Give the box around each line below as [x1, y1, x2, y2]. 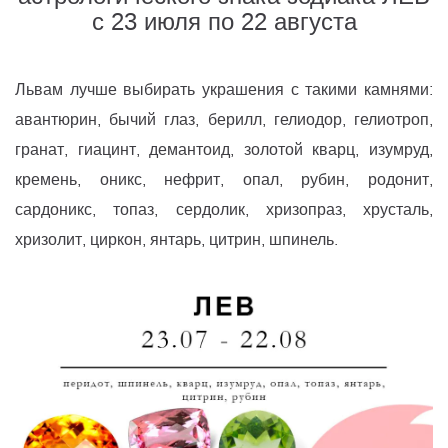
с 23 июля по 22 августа [91, 6, 357, 39]
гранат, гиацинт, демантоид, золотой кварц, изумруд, [15, 139, 433, 161]
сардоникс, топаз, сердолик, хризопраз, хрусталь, [15, 199, 433, 221]
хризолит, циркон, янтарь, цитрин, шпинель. [15, 229, 338, 251]
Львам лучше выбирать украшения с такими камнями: [15, 79, 433, 101]
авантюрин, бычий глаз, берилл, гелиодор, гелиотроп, [15, 109, 433, 131]
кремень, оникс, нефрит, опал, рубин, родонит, [15, 169, 433, 191]
